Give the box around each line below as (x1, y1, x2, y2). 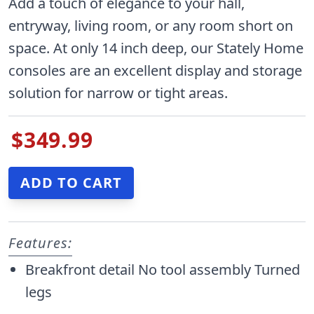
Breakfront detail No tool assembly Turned (25, 260, 300, 280)
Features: (8, 233, 72, 253)
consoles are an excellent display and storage (8, 61, 302, 81)
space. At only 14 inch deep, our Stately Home (8, 39, 303, 58)
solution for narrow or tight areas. (8, 83, 228, 103)
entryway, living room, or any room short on (8, 16, 293, 36)
